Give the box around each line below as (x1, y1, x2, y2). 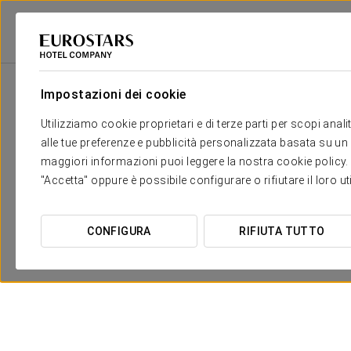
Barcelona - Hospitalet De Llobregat (191, 50, 342, 62)
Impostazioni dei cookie (41, 87, 186, 102)
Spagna (141, 50, 174, 62)
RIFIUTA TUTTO (239, 225, 325, 237)
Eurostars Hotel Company (12, 50, 124, 62)
